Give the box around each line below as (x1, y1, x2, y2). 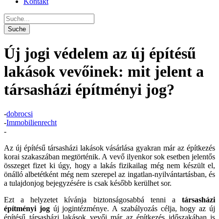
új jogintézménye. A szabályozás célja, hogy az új (49, 204, 216, 213)
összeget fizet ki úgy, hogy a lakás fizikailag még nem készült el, (4, 161, 215, 170)
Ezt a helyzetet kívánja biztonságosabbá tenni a (4, 195, 182, 204)
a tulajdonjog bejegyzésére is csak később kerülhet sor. (4, 178, 172, 187)
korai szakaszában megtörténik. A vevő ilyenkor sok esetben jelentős (4, 152, 215, 161)
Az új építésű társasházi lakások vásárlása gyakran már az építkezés (4, 143, 215, 152)
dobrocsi (6, 109, 33, 118)
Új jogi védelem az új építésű (4, 44, 196, 63)
